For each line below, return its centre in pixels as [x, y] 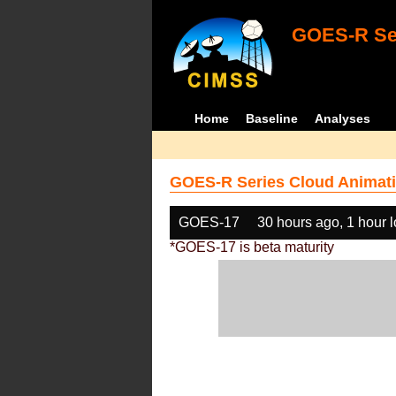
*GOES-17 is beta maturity [252, 247]
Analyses [343, 118]
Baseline [272, 118]
